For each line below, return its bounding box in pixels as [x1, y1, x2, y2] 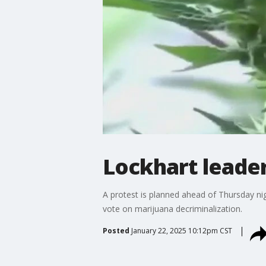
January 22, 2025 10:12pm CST [131, 225, 232, 236]
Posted [102, 225, 129, 236]
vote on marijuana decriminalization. [102, 202, 242, 214]
